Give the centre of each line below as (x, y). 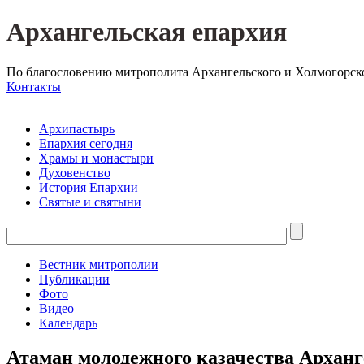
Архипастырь (77, 128)
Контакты (34, 86)
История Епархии (89, 187)
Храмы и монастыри (96, 158)
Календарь (68, 323)
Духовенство (75, 172)
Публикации (74, 279)
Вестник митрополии (99, 264)
